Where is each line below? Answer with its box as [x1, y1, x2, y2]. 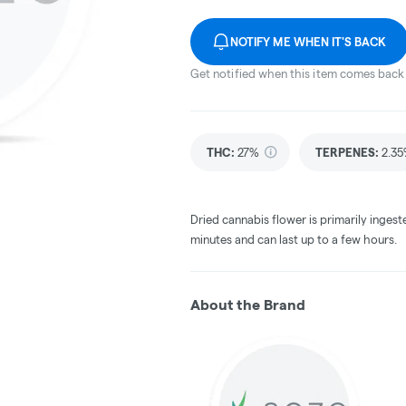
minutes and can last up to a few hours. [190, 232, 397, 246]
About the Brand [190, 296, 305, 313]
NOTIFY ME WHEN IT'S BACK [230, 34, 387, 48]
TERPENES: [315, 145, 379, 159]
